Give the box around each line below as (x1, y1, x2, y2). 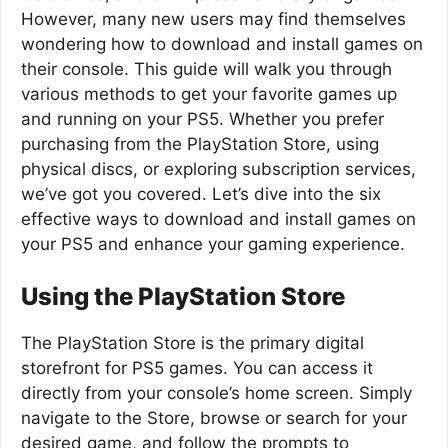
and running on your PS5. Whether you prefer (21, 109, 384, 129)
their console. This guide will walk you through (21, 59, 392, 79)
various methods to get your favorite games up (21, 84, 397, 104)
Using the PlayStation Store (21, 281, 345, 311)
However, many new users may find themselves (21, 9, 406, 29)
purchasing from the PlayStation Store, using (21, 134, 379, 154)
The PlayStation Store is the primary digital (21, 332, 364, 353)
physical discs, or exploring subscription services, (21, 159, 416, 179)
